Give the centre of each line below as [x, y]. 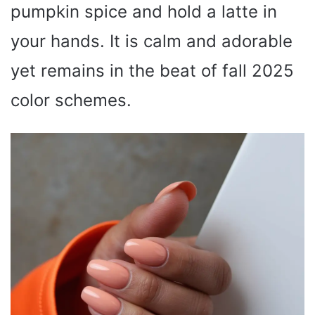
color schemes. [71, 100]
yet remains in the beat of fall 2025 [152, 70]
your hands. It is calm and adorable [152, 41]
